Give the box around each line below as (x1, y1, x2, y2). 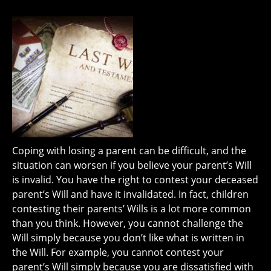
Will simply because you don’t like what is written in (12, 231, 244, 244)
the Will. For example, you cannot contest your (12, 246, 224, 259)
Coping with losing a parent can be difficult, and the (12, 144, 246, 157)
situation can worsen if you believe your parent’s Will (12, 158, 252, 172)
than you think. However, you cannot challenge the (12, 217, 243, 230)
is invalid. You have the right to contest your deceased (12, 173, 258, 186)
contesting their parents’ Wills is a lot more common (12, 202, 251, 215)
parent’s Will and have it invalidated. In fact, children (12, 188, 249, 201)
